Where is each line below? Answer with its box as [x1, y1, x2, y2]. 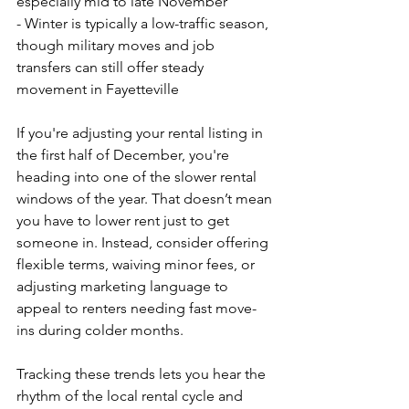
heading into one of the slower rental [16, 168, 260, 185]
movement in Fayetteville [16, 80, 179, 98]
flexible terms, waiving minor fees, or [16, 256, 258, 273]
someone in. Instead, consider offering [16, 234, 272, 251]
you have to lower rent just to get [16, 212, 233, 229]
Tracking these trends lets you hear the [16, 365, 269, 383]
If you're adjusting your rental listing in [16, 124, 267, 142]
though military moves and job [16, 37, 218, 54]
